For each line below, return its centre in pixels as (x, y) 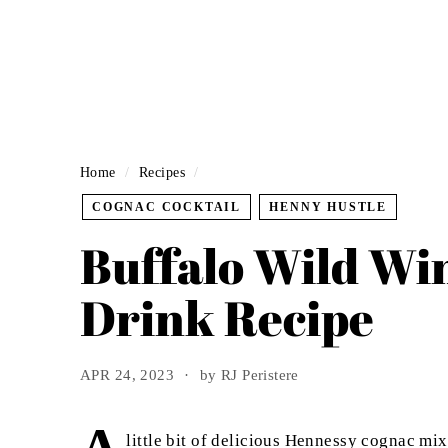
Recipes (162, 172)
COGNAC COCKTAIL (166, 207)
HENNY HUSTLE (328, 207)
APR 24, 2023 (127, 375)
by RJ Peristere (249, 375)
